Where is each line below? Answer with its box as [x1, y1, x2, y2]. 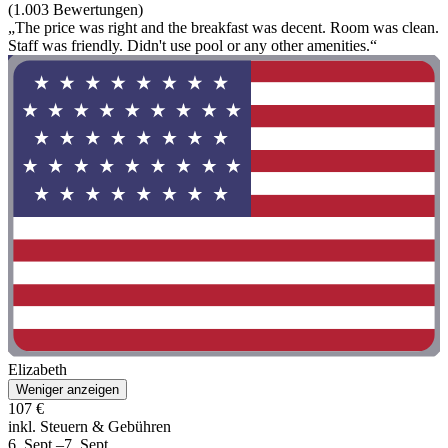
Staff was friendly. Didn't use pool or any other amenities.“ [8, 36, 377, 54]
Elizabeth [8, 361, 67, 379]
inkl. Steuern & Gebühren [8, 418, 171, 436]
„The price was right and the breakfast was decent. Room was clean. [8, 18, 439, 36]
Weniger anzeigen [16, 382, 119, 398]
